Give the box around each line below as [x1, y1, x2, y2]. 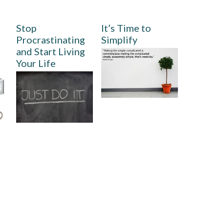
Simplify [101, 34, 138, 46]
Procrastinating [16, 34, 85, 46]
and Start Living [16, 45, 85, 58]
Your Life [16, 57, 56, 69]
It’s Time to [101, 22, 152, 34]
